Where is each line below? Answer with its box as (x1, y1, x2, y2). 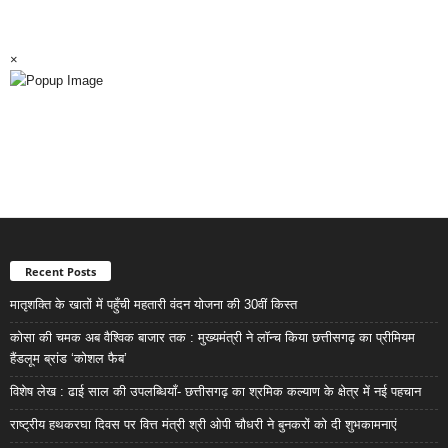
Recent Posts (25, 263, 96, 279)
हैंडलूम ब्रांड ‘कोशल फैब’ (10, 350, 127, 366)
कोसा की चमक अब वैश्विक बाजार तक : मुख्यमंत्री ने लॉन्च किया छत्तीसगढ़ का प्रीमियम (10, 329, 415, 345)
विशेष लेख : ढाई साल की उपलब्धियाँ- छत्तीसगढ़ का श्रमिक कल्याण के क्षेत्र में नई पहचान (10, 383, 421, 399)
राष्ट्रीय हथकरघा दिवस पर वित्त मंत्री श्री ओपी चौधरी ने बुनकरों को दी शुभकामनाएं (10, 416, 397, 432)
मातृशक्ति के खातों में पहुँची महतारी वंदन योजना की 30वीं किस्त (10, 296, 297, 312)
